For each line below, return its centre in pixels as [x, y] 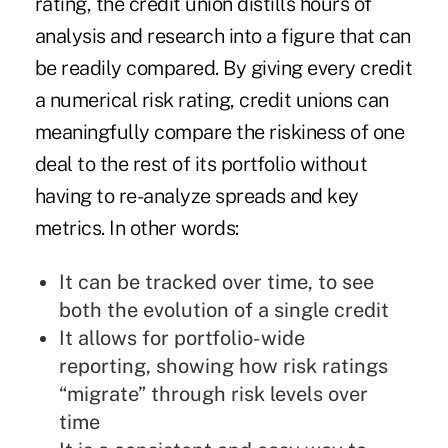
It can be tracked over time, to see [216, 282]
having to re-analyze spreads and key [196, 196]
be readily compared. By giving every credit [223, 68]
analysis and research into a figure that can [222, 36]
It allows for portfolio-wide [181, 338]
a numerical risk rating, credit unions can [211, 100]
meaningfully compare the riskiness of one [219, 132]
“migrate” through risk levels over [213, 394]
